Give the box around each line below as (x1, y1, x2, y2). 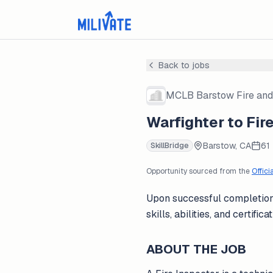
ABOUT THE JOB (146, 241, 246, 257)
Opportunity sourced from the (146, 166, 250, 176)
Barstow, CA (203, 140, 251, 151)
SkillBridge (151, 141, 189, 151)
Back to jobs (158, 60, 210, 71)
